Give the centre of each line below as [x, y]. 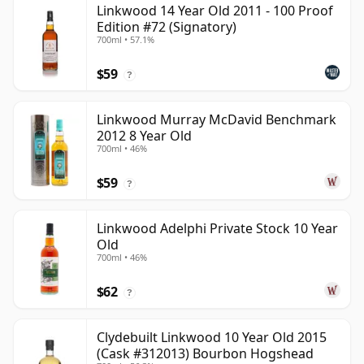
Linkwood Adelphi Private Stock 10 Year [217, 229]
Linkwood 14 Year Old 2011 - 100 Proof [215, 11]
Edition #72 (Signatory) [167, 27]
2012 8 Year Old [144, 136]
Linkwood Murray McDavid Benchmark [217, 120]
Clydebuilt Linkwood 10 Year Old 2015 [212, 338]
